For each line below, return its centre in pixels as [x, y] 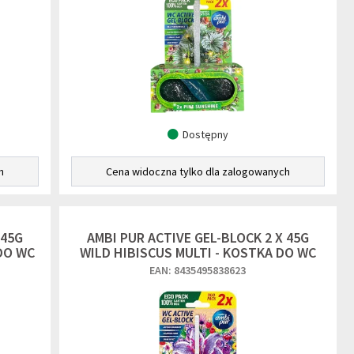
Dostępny [205, 134]
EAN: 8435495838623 [198, 270]
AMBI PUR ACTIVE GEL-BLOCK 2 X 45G [198, 237]
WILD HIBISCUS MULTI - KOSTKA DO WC [198, 252]
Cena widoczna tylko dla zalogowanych [198, 171]
